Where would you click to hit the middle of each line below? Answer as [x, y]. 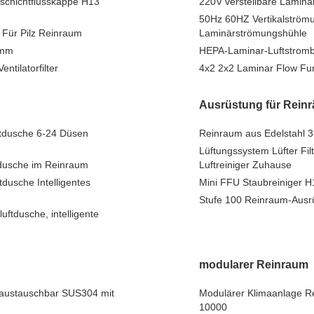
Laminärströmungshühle [253, 33]
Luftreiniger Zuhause [245, 165]
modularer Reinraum [254, 265]
